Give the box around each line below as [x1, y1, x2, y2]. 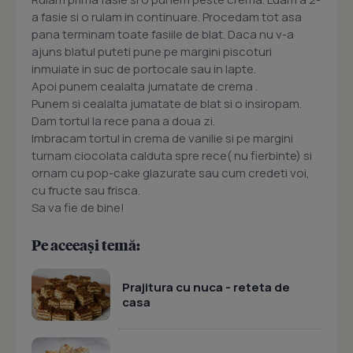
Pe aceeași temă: [32, 236, 140, 255]
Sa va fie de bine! [32, 199, 124, 217]
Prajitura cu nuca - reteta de [122, 278, 290, 295]
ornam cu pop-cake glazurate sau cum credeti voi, [32, 165, 310, 182]
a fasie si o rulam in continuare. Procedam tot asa [32, 9, 302, 26]
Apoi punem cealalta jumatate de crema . [32, 78, 258, 95]
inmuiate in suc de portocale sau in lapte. [32, 61, 256, 78]
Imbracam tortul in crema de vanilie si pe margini [32, 130, 293, 147]
